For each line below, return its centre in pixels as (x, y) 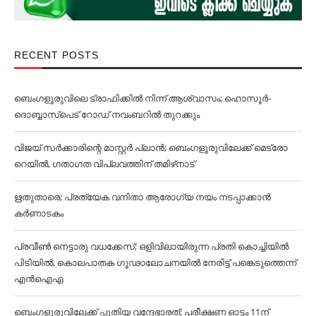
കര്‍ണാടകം (39, 213)
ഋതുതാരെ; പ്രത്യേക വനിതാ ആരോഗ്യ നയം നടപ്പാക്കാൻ (142, 196)
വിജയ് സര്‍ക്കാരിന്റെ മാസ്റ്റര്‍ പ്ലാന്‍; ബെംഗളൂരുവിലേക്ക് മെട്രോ (151, 147)
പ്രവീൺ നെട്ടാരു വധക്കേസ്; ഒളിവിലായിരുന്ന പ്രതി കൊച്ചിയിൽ (151, 246)
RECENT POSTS (56, 55)
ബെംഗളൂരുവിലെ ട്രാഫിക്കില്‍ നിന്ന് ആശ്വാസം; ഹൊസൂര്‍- (142, 98)
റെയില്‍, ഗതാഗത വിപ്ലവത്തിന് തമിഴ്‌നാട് (104, 163)
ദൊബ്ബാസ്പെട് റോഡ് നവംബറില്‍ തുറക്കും (107, 114)
